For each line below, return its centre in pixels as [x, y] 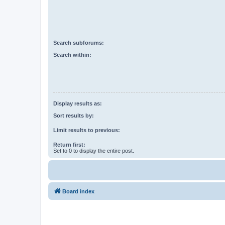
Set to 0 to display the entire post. [94, 151]
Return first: [69, 145]
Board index [78, 192]
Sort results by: [74, 116]
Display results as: [78, 103]
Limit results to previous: [87, 130]
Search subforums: [79, 42]
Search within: [72, 55]
